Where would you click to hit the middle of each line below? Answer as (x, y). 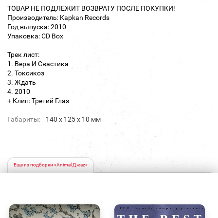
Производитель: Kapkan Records (58, 18)
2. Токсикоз (26, 73)
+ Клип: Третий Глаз (38, 101)
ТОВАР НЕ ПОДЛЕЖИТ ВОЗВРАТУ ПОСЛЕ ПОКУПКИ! (91, 9)
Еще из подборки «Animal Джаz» (51, 165)
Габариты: (24, 119)
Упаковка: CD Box (35, 36)
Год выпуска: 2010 (37, 27)
